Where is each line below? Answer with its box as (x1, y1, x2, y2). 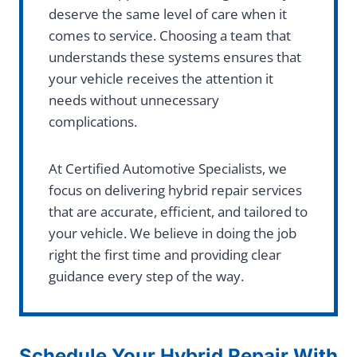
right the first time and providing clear (49, 245, 281, 265)
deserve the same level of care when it (49, 5, 287, 24)
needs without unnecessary (49, 91, 219, 110)
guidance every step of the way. (49, 267, 244, 286)
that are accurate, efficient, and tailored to (49, 202, 308, 222)
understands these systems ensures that (49, 48, 301, 67)
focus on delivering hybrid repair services (49, 181, 302, 200)
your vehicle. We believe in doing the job (49, 224, 296, 243)
